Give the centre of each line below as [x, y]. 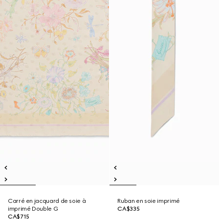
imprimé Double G [33, 209]
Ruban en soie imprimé [149, 201]
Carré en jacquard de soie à [47, 201]
